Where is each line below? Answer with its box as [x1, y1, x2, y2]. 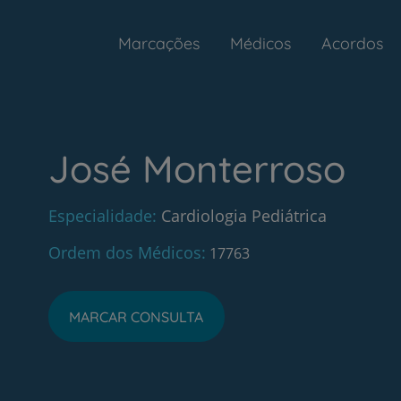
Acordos [321, 32, 383, 54]
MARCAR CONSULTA [69, 307, 204, 326]
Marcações [118, 32, 200, 54]
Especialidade [47, 205, 152, 226]
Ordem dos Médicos [47, 242, 201, 263]
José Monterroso [47, 145, 346, 192]
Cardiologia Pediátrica [160, 205, 327, 226]
